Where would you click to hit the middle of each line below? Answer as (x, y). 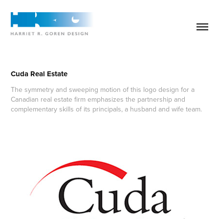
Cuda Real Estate (39, 74)
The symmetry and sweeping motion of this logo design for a (103, 89)
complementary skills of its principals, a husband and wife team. (107, 109)
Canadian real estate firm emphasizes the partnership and (98, 99)
